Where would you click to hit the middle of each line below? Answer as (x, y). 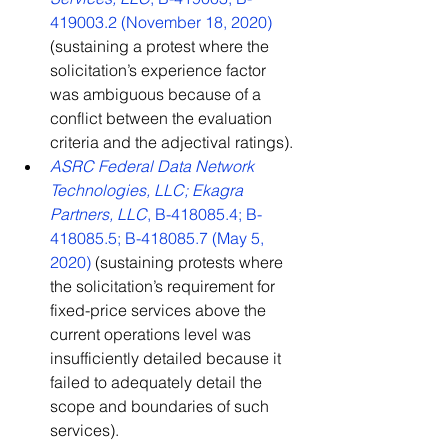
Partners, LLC (98, 214)
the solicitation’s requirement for (164, 286)
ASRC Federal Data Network (154, 166)
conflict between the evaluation (163, 118)
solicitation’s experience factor (160, 70)
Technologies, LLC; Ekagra (148, 190)
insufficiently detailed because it (167, 358)
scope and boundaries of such (161, 406)
